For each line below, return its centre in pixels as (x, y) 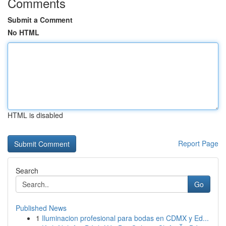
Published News (41, 208)
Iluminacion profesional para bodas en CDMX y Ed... (125, 218)
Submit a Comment (40, 20)
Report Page (198, 143)
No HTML (23, 32)
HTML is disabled (35, 115)
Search (27, 171)
